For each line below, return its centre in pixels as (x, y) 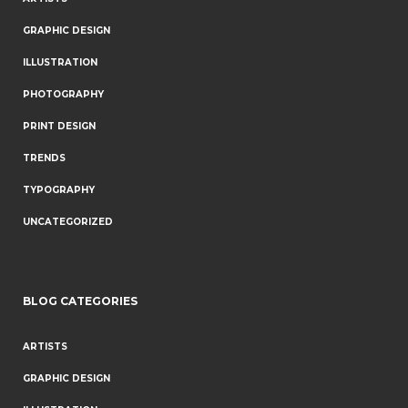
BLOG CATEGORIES (80, 301)
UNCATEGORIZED (68, 222)
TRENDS (44, 158)
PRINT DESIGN (59, 126)
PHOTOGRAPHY (63, 94)
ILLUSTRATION (60, 62)
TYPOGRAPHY (59, 190)
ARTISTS (45, 347)
